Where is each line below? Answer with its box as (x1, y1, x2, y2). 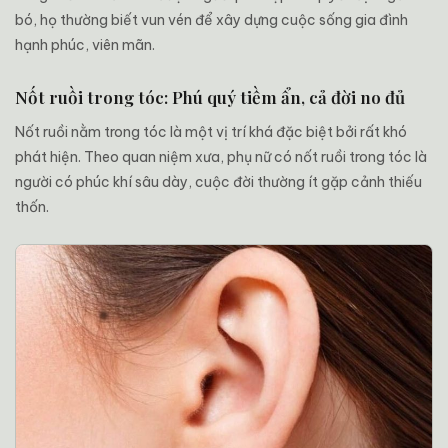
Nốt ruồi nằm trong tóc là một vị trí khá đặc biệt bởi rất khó (15, 123, 407, 142)
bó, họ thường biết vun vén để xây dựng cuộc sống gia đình (15, 11, 408, 30)
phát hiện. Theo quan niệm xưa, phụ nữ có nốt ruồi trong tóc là (15, 148, 427, 167)
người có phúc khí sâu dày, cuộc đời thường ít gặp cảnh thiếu (15, 173, 422, 192)
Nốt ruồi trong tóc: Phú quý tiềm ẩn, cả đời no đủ (15, 86, 405, 109)
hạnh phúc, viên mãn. (15, 36, 155, 55)
